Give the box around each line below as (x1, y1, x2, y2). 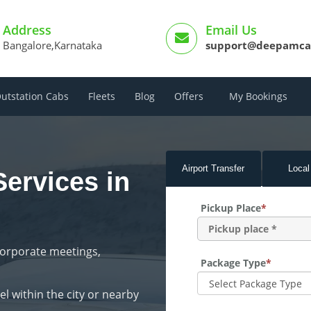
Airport (182, 163, 212, 174)
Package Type (201, 256, 266, 269)
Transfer (211, 163, 245, 174)
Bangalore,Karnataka (2, 38, 102, 52)
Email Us (205, 22, 257, 38)
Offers (174, 90, 206, 103)
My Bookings (229, 90, 287, 103)
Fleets (88, 90, 115, 103)
